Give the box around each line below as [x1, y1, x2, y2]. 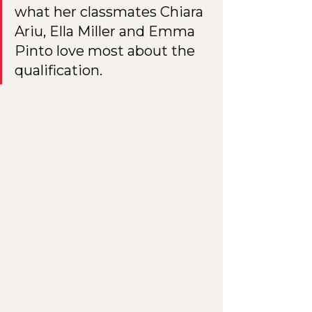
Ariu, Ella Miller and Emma [15, 23, 198, 40]
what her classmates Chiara [15, 3, 207, 20]
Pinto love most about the [15, 42, 198, 59]
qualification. [15, 62, 102, 79]
